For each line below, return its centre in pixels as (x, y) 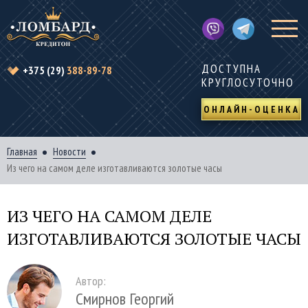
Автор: (91, 281)
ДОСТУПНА (231, 69)
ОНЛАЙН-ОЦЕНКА (251, 109)
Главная (22, 152)
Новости (69, 152)
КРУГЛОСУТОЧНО (248, 82)
